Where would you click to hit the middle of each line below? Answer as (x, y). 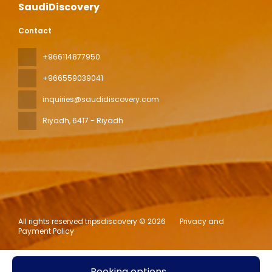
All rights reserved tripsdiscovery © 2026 (92, 222)
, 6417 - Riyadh (96, 121)
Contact (35, 31)
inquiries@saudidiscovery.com (101, 100)
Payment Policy (46, 231)
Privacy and (202, 222)
